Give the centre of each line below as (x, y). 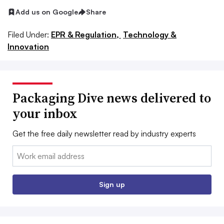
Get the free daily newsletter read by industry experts (104, 134)
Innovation (28, 47)
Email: (23, 152)
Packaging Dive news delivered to (112, 98)
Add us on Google (47, 12)
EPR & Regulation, (86, 35)
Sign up (112, 184)
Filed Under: (28, 35)
